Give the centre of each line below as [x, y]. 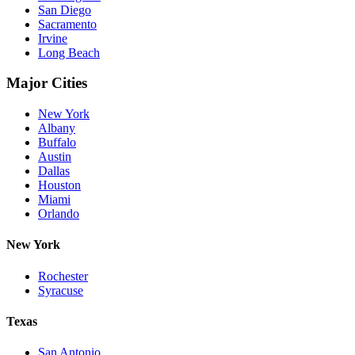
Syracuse [61, 290]
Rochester [63, 276]
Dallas [54, 171]
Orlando [59, 214]
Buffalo [57, 143]
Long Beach [69, 52]
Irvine [53, 38]
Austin [55, 157]
